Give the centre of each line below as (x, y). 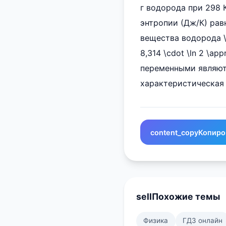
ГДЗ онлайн (203, 221)
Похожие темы (186, 196)
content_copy (174, 132)
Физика (156, 221)
